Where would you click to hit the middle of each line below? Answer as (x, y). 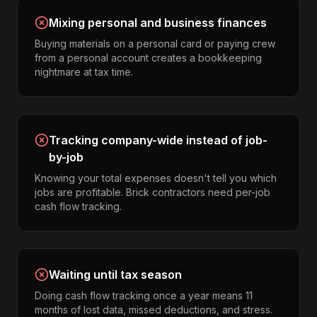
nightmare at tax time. (84, 72)
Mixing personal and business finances (158, 23)
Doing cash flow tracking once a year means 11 (144, 295)
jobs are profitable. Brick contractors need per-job (152, 192)
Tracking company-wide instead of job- (158, 140)
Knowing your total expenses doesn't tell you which (156, 178)
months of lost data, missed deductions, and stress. (154, 310)
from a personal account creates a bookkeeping (148, 58)
